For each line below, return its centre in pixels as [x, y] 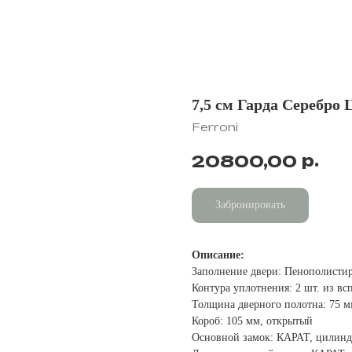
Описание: [218, 255]
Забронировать [250, 205]
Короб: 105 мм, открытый [252, 321]
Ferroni [215, 127]
